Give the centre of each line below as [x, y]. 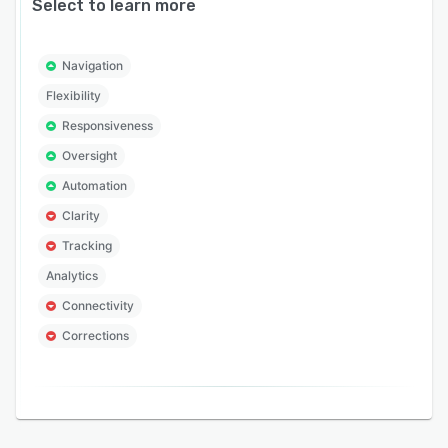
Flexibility [73, 96]
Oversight [89, 156]
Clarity [81, 216]
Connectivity [98, 306]
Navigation [92, 66]
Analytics [72, 276]
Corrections [95, 336]
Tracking [87, 246]
